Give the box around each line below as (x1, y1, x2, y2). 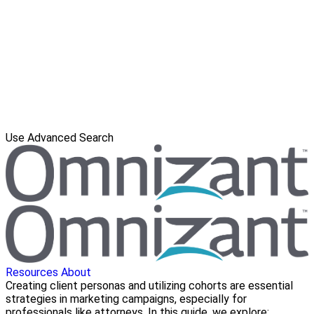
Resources (6, 265, 58, 279)
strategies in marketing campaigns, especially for (6, 292, 247, 306)
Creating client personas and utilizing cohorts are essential (6, 278, 293, 292)
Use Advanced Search (6, 131, 114, 144)
